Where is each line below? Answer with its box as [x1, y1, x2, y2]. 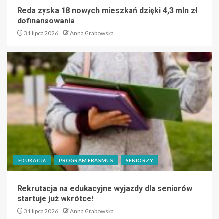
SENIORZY [126, 157, 153, 163]
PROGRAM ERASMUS [58, 157, 114, 163]
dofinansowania [17, 16, 75, 25]
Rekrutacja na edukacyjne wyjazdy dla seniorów [17, 183, 192, 193]
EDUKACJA [18, 157, 46, 163]
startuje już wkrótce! [17, 194, 93, 203]
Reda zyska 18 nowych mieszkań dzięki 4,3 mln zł [17, 5, 197, 15]
